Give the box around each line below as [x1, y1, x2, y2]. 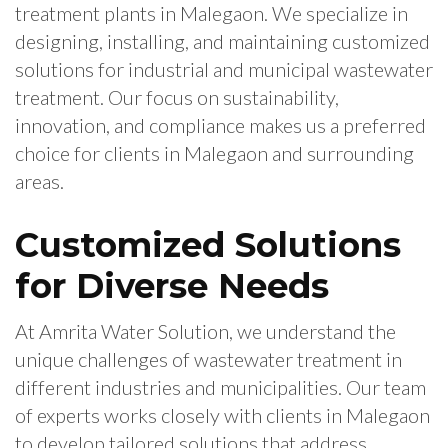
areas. [15, 169, 64, 194]
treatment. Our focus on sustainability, [15, 85, 339, 110]
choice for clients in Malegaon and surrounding [15, 141, 414, 166]
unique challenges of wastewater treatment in [15, 347, 402, 372]
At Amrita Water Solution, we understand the [15, 319, 396, 344]
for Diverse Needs [15, 265, 329, 308]
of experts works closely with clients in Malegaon [15, 403, 430, 428]
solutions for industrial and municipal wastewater [15, 57, 433, 82]
